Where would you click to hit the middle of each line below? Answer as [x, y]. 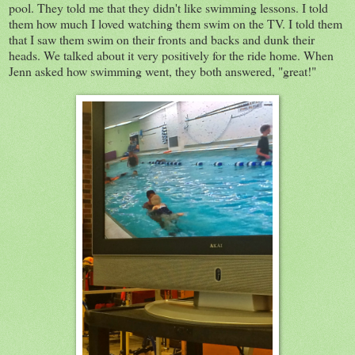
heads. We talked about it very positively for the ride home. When [171, 55]
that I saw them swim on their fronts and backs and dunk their [162, 39]
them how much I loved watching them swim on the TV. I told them [176, 23]
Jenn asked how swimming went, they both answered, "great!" [164, 71]
